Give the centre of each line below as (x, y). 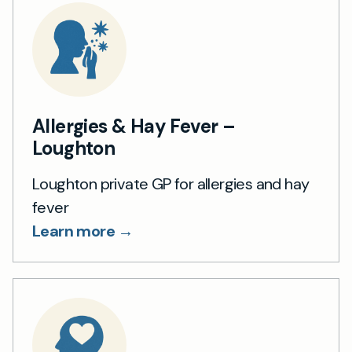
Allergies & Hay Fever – (134, 126)
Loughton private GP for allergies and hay (171, 183)
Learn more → (83, 231)
